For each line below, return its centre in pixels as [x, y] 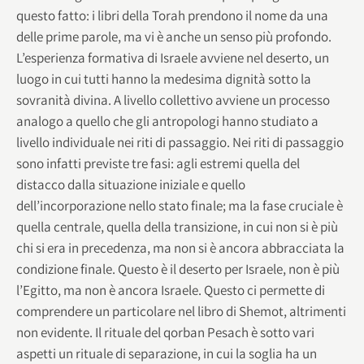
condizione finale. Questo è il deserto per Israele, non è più [178, 269]
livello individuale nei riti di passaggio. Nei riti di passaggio [180, 142]
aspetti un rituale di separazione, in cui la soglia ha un [167, 353]
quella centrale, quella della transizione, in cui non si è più [177, 226]
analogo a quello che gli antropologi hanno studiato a [167, 121]
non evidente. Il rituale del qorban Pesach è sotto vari [165, 332]
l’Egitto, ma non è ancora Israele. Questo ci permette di [171, 290]
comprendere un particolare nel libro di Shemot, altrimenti [181, 311]
